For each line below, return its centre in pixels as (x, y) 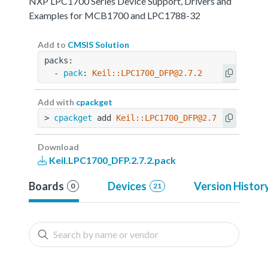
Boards (46, 186)
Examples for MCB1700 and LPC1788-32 (115, 15)
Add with (57, 102)
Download (58, 147)
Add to (53, 44)
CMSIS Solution (98, 44)
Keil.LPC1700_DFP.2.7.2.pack (112, 160)
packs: (59, 60)
